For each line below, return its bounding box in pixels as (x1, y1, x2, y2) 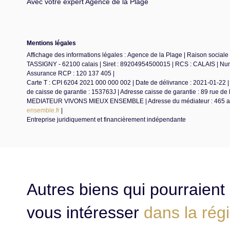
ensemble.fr (27, 106, 60, 114)
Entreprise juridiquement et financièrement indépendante (27, 116, 186, 123)
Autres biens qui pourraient (27, 180, 225, 199)
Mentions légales (27, 39, 76, 47)
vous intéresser (27, 203, 144, 222)
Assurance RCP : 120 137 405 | (27, 69, 114, 77)
